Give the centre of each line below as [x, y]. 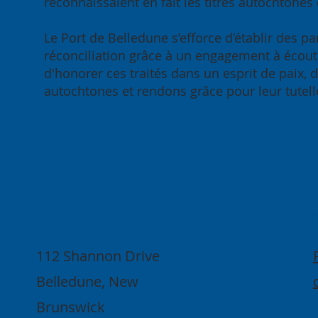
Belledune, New [88, 281]
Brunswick [71, 307]
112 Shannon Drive [98, 256]
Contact [82, 191]
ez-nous [82, 222]
